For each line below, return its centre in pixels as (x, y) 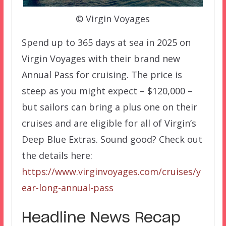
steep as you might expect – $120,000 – (107, 91)
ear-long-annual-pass (67, 188)
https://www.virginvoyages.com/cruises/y (111, 172)
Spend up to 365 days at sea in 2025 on (106, 43)
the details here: (57, 156)
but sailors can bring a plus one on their (109, 107)
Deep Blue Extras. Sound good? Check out (112, 139)
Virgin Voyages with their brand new (101, 59)
